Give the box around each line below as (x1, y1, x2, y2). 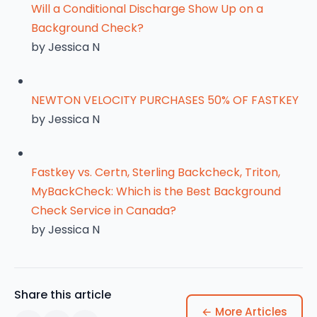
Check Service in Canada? (31, 202, 176, 219)
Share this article (14, 287, 111, 303)
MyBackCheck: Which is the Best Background (31, 183, 281, 200)
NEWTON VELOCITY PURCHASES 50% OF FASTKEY (31, 92, 299, 108)
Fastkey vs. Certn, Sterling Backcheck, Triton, (31, 164, 280, 180)
